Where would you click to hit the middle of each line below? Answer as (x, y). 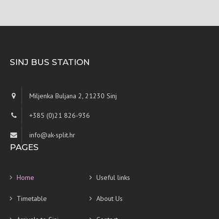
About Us (110, 198)
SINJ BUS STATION (50, 62)
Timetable (32, 198)
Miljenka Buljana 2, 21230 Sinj (73, 96)
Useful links (113, 177)
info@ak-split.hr (52, 135)
